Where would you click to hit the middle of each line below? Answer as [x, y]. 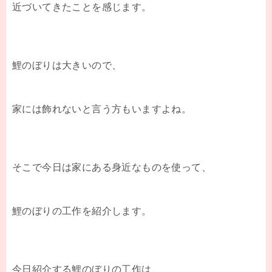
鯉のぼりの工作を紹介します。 [82, 211]
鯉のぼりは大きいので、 [67, 65]
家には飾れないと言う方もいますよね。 [102, 109]
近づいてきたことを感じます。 [82, 7]
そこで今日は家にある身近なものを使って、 [112, 167]
